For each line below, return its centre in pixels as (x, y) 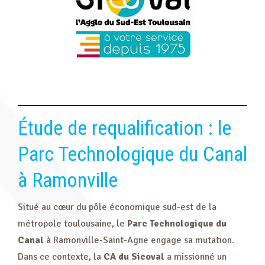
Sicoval (148, 257)
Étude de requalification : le (125, 128)
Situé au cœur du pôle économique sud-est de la (117, 207)
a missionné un (195, 257)
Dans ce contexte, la (61, 257)
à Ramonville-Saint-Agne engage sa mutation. (139, 240)
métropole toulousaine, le (72, 224)
